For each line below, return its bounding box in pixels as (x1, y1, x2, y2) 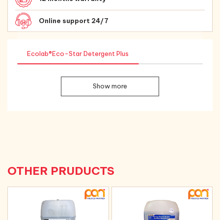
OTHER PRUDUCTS (7, 163, 114, 178)
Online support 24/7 (39, 16, 109, 25)
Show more (93, 82, 127, 90)
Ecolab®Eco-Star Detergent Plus (27, 49, 129, 57)
